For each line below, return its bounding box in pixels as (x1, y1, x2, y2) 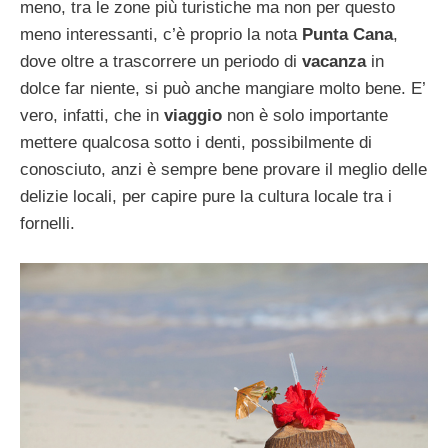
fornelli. (20, 214, 75, 234)
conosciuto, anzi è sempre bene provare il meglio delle (20, 160, 427, 180)
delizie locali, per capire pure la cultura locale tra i (20, 187, 392, 207)
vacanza (302, 52, 366, 72)
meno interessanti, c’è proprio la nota (20, 25, 302, 45)
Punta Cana (302, 25, 393, 45)
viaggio (164, 106, 222, 126)
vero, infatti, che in (20, 106, 164, 126)
